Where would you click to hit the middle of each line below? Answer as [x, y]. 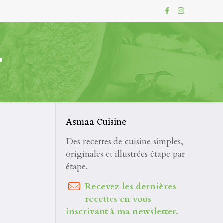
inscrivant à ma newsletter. [122, 211]
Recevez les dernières [131, 186]
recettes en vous [118, 199]
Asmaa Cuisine [96, 122]
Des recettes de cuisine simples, [124, 142]
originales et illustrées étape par [125, 154]
